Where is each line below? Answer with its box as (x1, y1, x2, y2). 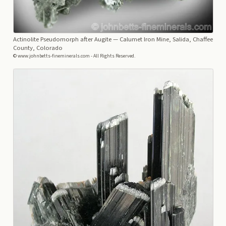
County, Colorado (13, 43, 63, 53)
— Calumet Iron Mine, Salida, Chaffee (111, 35, 213, 44)
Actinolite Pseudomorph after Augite (13, 35, 111, 44)
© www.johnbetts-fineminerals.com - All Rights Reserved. (13, 52, 135, 60)
